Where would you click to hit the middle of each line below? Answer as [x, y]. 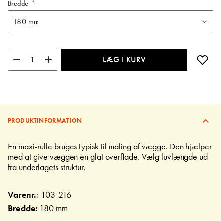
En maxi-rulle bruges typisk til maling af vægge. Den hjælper [110, 146]
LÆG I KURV [124, 60]
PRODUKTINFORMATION [45, 120]
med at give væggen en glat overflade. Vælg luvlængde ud [108, 156]
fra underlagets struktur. [47, 167]
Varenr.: [24, 194]
